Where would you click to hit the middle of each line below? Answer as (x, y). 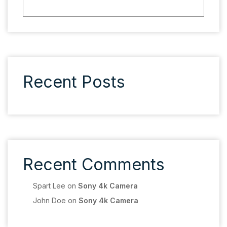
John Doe (49, 200)
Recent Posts (74, 82)
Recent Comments (94, 164)
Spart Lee (49, 186)
